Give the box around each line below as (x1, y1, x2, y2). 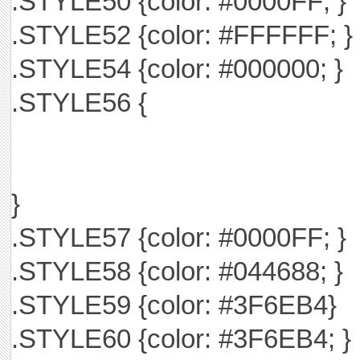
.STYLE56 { (10, 88, 147, 117)
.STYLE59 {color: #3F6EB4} (10, 290, 337, 320)
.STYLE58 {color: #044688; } (10, 256, 343, 286)
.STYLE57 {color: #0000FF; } (10, 223, 346, 252)
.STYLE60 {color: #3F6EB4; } (10, 324, 351, 354)
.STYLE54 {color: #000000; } (10, 54, 343, 84)
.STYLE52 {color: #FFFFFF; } (10, 20, 353, 50)
